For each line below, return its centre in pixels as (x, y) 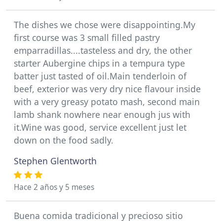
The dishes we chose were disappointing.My (105, 25)
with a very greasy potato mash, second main (107, 102)
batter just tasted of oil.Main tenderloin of (100, 76)
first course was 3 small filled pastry (87, 37)
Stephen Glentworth (55, 161)
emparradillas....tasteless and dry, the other (103, 50)
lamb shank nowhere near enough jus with (102, 114)
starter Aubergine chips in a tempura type (99, 63)
